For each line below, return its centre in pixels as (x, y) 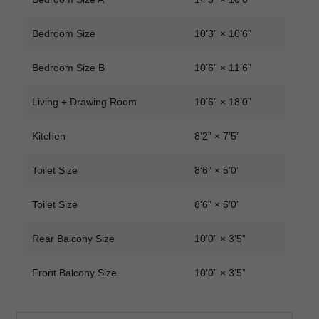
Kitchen (48, 136)
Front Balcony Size (74, 273)
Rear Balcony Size (73, 239)
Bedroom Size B (68, 68)
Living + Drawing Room (84, 102)
